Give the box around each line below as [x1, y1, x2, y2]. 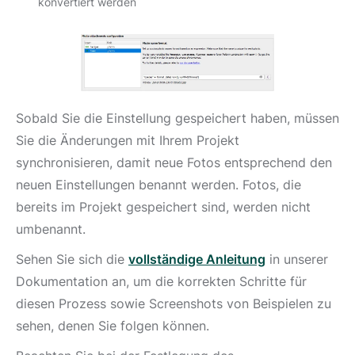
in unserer [265, 251, 328, 267]
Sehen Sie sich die [16, 251, 128, 267]
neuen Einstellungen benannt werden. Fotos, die [16, 177, 301, 193]
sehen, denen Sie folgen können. [16, 318, 213, 334]
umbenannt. [16, 221, 86, 237]
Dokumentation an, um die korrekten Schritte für [16, 273, 307, 289]
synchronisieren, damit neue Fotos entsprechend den [16, 155, 332, 170]
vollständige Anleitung [128, 251, 265, 267]
